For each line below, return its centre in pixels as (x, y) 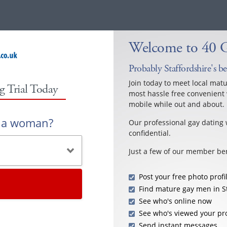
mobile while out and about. (177, 104)
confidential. (150, 133)
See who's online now (175, 201)
